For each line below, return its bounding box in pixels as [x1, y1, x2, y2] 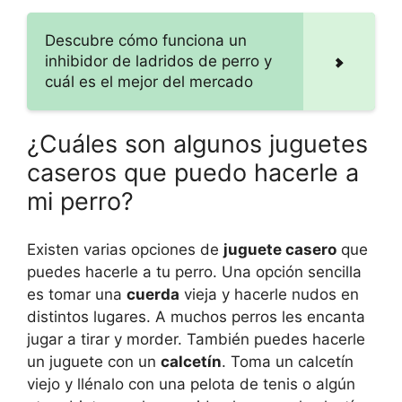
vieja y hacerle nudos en [179, 285, 359, 304]
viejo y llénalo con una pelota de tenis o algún [27, 375, 355, 394]
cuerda [127, 285, 179, 304]
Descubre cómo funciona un [45, 31, 247, 49]
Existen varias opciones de [27, 240, 223, 259]
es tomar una [27, 285, 127, 304]
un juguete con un [27, 353, 161, 371]
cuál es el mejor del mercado [45, 72, 253, 91]
